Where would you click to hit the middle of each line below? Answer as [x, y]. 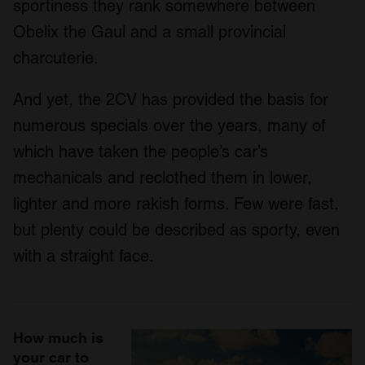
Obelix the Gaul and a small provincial [150, 32]
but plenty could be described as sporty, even [176, 230]
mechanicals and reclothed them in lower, [163, 178]
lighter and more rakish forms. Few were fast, [176, 204]
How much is [58, 338]
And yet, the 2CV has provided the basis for [171, 100]
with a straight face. [84, 256]
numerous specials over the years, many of [169, 126]
